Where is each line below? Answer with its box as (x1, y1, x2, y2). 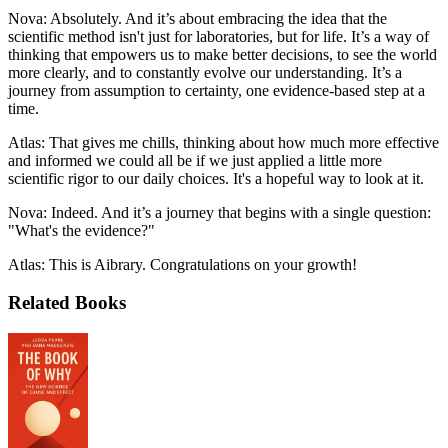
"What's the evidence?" (8, 221, 155, 239)
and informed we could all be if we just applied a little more (8, 151, 382, 169)
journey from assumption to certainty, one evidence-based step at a (8, 81, 425, 99)
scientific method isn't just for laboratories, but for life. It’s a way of (8, 27, 429, 45)
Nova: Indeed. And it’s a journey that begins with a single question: (8, 203, 431, 221)
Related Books (8, 292, 126, 314)
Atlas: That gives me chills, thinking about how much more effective (8, 133, 439, 151)
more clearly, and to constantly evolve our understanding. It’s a (8, 63, 402, 81)
